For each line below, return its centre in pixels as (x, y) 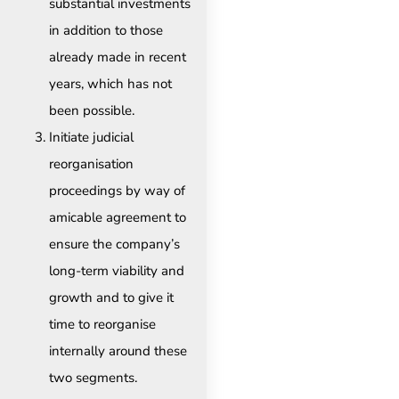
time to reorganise (102, 325)
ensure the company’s (114, 244)
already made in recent (118, 57)
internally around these (118, 351)
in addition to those (106, 31)
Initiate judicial (91, 138)
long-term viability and (117, 271)
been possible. (92, 111)
